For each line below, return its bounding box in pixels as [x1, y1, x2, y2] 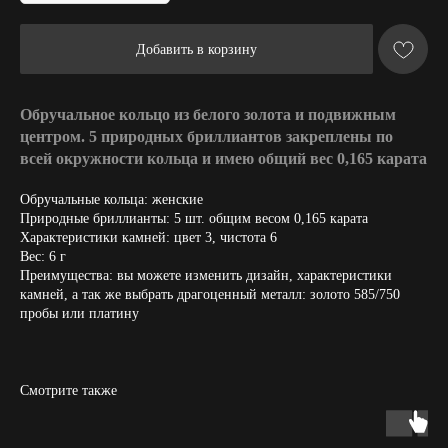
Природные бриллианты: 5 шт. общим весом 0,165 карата [20, 211, 368, 226]
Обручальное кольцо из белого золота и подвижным [20, 106, 396, 123]
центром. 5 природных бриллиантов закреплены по [20, 128, 393, 145]
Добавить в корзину [136, 41, 257, 57]
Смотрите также [20, 383, 117, 398]
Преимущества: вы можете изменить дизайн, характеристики [20, 268, 392, 283]
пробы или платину [20, 306, 139, 321]
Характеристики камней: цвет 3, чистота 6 [20, 230, 277, 245]
